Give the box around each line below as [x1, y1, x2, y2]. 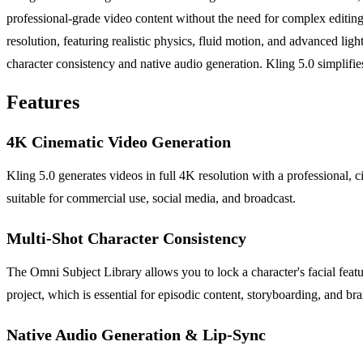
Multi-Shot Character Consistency [6, 229, 246, 248]
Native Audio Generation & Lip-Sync [6, 326, 266, 344]
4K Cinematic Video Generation [6, 133, 231, 152]
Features [6, 92, 79, 113]
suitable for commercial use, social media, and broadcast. [6, 191, 296, 206]
